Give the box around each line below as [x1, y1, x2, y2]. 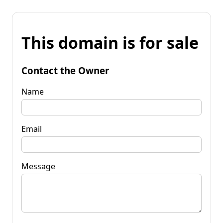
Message [21, 160, 55, 172]
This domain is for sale [21, 32, 199, 54]
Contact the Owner [21, 64, 109, 77]
